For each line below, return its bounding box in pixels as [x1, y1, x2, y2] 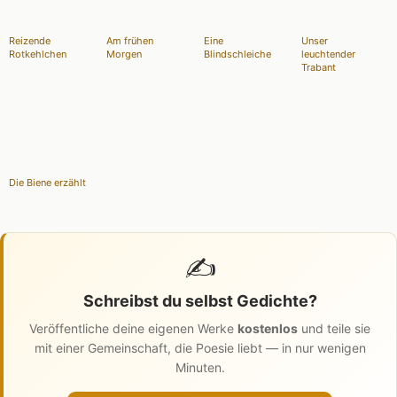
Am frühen [106, 34, 153, 47]
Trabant [301, 60, 336, 74]
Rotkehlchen [9, 47, 66, 60]
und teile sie [298, 320, 370, 336]
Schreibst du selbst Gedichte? [82, 291, 317, 310]
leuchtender [301, 47, 355, 60]
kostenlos [237, 320, 298, 336]
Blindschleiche [204, 47, 271, 60]
